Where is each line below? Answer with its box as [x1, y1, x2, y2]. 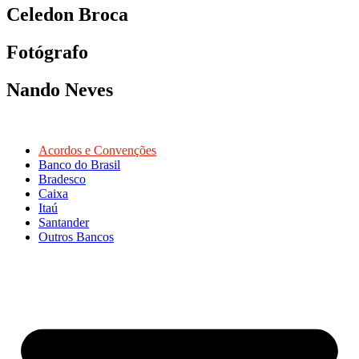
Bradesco [38, 172, 86, 187]
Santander [38, 216, 89, 230]
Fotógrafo [6, 41, 88, 63]
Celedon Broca [6, 3, 128, 25]
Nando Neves [6, 79, 113, 100]
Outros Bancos [38, 230, 114, 244]
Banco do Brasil [38, 158, 120, 172]
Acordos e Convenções [38, 143, 156, 158]
